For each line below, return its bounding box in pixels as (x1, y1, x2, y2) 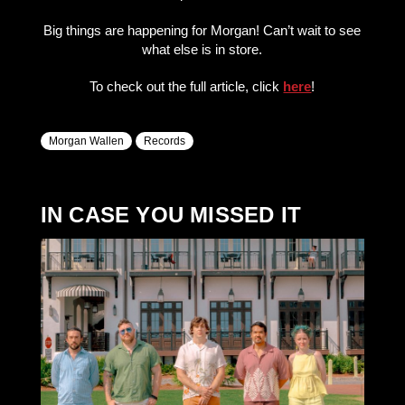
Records (143, 135, 185, 147)
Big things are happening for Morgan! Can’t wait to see (43, 23, 362, 38)
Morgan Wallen (48, 135, 124, 147)
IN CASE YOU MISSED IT (40, 202, 301, 227)
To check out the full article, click (89, 79, 284, 94)
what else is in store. (142, 42, 263, 57)
